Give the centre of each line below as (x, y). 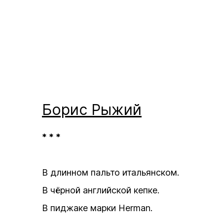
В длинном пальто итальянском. (110, 172)
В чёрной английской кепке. (101, 190)
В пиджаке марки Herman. (97, 208)
